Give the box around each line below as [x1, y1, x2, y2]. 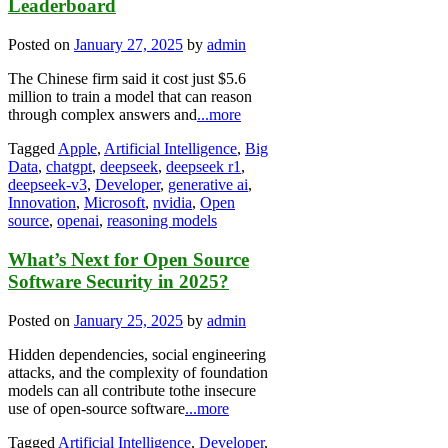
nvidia [153, 194, 192, 212]
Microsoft [84, 194, 145, 212]
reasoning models [107, 212, 217, 230]
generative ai [168, 176, 248, 194]
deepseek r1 [166, 158, 241, 176]
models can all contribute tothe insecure [8, 381, 256, 399]
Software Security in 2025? [8, 270, 229, 292]
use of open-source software [8, 399, 185, 417]
